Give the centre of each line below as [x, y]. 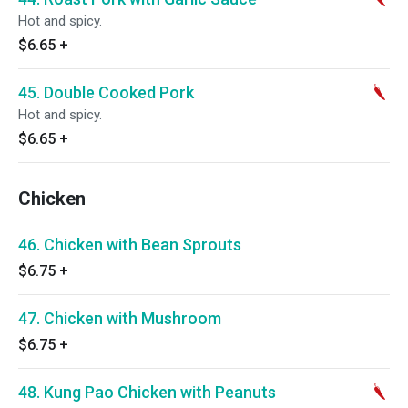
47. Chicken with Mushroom [120, 318]
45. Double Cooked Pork [106, 92]
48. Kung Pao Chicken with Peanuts [147, 392]
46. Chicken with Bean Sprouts [130, 245]
